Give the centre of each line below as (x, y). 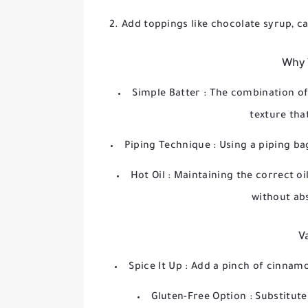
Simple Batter (168, 94)
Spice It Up (157, 267)
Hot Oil (149, 177)
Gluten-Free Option (200, 298)
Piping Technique (169, 146)
